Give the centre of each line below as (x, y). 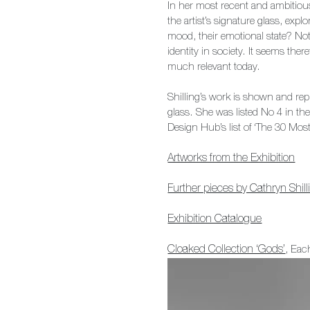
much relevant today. (214, 67)
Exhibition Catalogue (215, 220)
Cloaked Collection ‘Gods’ (227, 250)
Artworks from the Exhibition (231, 159)
